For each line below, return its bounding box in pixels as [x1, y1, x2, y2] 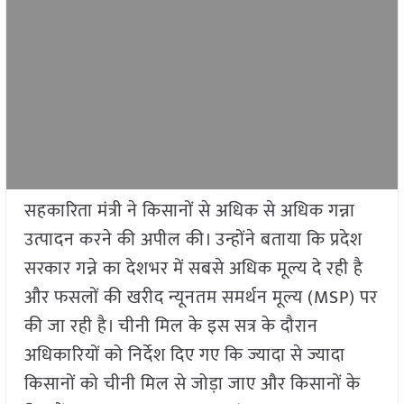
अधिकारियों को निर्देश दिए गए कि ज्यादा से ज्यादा [23, 340, 345, 372]
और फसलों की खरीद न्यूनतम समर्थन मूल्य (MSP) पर [23, 282, 378, 314]
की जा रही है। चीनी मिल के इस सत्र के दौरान [23, 311, 318, 343]
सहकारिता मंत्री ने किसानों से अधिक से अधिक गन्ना [23, 196, 355, 227]
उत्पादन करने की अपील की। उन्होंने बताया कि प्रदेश [23, 225, 363, 256]
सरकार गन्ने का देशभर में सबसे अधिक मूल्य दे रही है [23, 253, 363, 285]
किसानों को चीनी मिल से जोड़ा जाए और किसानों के [23, 369, 361, 400]
